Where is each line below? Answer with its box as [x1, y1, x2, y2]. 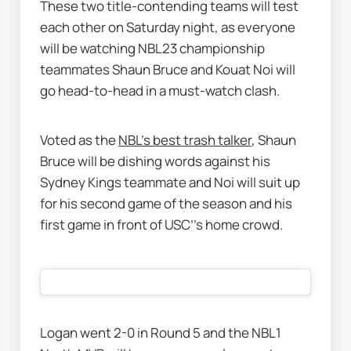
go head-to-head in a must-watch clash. [40, 81, 283, 100]
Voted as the [40, 130, 119, 149]
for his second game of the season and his [40, 194, 293, 212]
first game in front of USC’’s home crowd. [40, 215, 286, 233]
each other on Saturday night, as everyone [40, 18, 296, 37]
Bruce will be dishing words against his [40, 151, 271, 170]
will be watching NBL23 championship [40, 39, 266, 58]
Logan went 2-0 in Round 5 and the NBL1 [40, 324, 282, 342]
